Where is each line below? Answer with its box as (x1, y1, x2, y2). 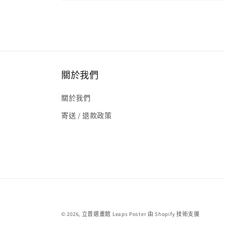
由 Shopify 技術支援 (147, 210, 200, 218)
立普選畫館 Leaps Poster (81, 210, 147, 218)
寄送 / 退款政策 (61, 111, 112, 121)
